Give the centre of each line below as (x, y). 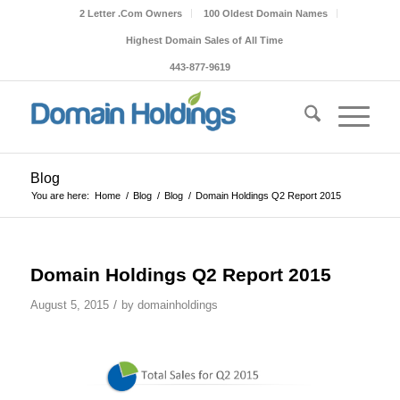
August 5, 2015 (69, 305)
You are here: (60, 196)
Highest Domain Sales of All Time (204, 40)
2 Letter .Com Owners (131, 13)
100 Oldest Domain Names (266, 13)
